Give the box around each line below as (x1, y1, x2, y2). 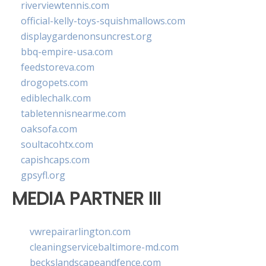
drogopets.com (21, 76, 88, 90)
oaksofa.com (21, 122, 77, 136)
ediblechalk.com (21, 91, 91, 105)
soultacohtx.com (21, 138, 93, 151)
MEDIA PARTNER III (12, 186, 161, 212)
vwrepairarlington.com (30, 224, 131, 238)
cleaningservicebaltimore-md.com (30, 240, 179, 254)
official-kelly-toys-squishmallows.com (21, 14, 185, 28)
